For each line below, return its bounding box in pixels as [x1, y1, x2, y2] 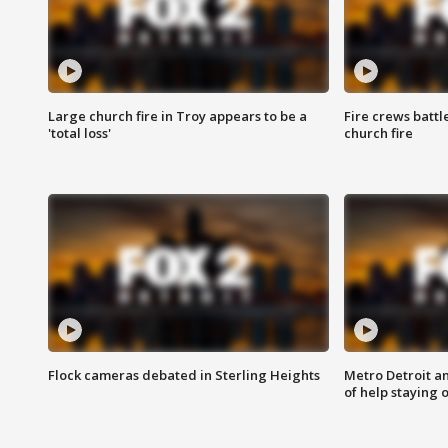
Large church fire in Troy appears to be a [48, 107, 307, 126]
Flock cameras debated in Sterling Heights [48, 366, 320, 385]
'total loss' [48, 124, 111, 143]
